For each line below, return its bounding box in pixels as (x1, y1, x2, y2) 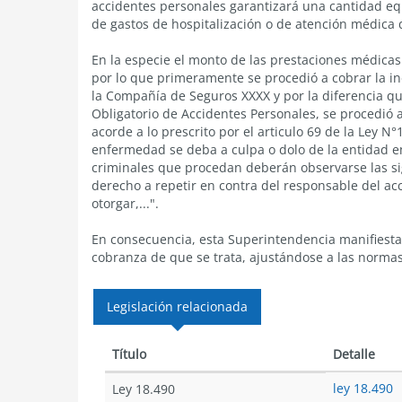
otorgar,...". (92, 195, 159, 212)
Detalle (333, 345, 375, 363)
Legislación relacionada (107, 298, 248, 315)
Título (112, 345, 146, 363)
